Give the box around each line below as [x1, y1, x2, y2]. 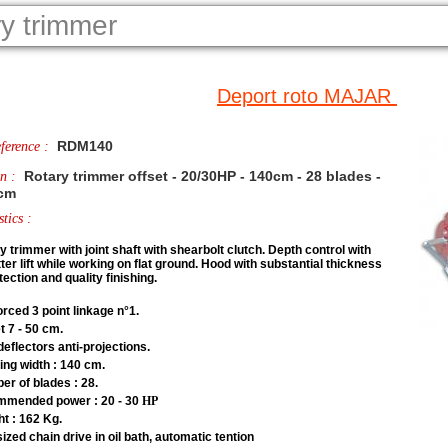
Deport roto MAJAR [217, 85, 397, 107]
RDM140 [52, 138, 113, 154]
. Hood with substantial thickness [194, 257, 382, 271]
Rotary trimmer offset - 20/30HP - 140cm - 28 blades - [19, 168, 381, 184]
